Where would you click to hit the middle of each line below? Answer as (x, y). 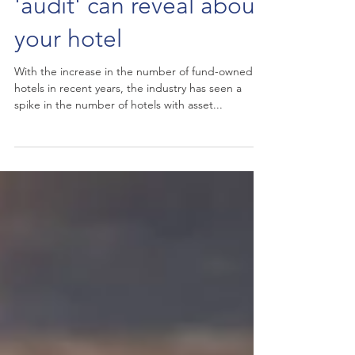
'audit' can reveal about (139, 34)
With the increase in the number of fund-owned (134, 100)
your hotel (68, 67)
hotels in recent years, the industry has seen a (128, 116)
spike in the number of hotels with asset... (118, 133)
